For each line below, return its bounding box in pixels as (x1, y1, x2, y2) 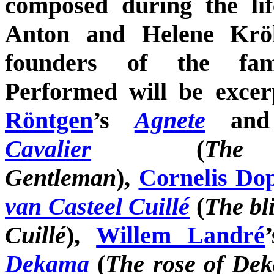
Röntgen (5, 106, 93, 134)
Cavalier (5, 135, 91, 163)
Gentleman (5, 163, 116, 191)
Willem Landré (96, 221, 265, 249)
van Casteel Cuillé (5, 192, 190, 220)
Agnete (134, 106, 206, 134)
